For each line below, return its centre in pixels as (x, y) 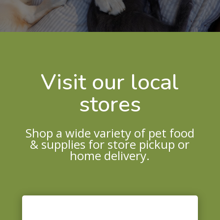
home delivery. (110, 155)
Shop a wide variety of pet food (110, 133)
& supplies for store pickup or (110, 144)
